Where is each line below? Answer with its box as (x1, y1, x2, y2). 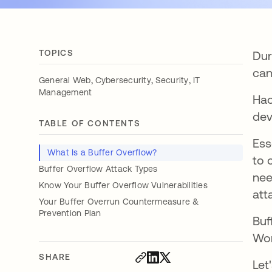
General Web (39, 75, 91, 85)
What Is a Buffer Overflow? (47, 148, 157, 157)
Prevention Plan (39, 208, 104, 218)
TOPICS (39, 48, 74, 58)
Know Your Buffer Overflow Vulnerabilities (39, 180, 211, 190)
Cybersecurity (95, 75, 151, 85)
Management (39, 87, 92, 97)
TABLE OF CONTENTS (39, 118, 141, 128)
